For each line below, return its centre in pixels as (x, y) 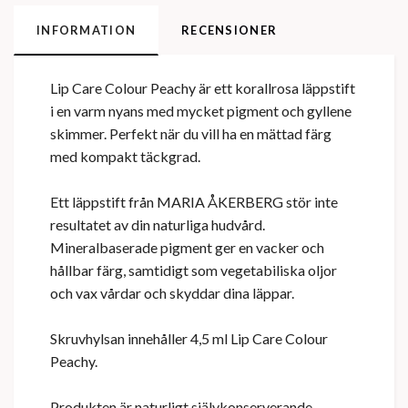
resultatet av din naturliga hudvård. (158, 225)
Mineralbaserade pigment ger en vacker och (187, 248)
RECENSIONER (229, 31)
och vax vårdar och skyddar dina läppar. (172, 293)
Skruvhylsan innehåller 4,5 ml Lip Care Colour (189, 339)
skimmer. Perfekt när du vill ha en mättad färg (191, 134)
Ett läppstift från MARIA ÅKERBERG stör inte (194, 202)
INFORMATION (87, 31)
